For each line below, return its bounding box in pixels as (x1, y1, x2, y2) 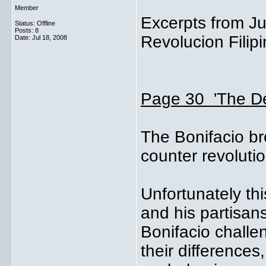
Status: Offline (15, 20, 55, 27)
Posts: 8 (15, 27, 39, 34)
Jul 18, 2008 (32, 34, 67, 41)
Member (15, 4, 39, 11)
